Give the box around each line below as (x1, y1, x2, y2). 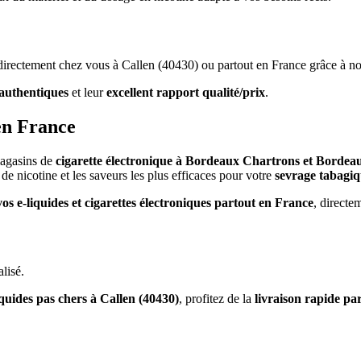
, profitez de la (179, 291, 255, 305)
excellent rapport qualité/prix (106, 85, 265, 100)
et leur (68, 85, 106, 100)
